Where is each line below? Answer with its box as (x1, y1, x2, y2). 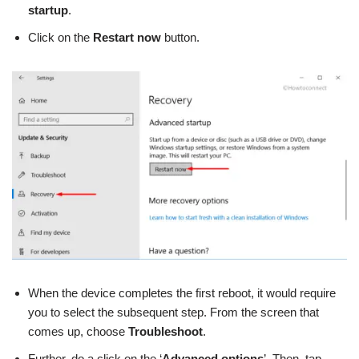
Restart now (93, 30, 161, 45)
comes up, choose (28, 324, 128, 338)
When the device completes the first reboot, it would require (28, 285, 336, 300)
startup (28, 3, 68, 18)
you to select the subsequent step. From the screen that (28, 305, 319, 319)
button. (161, 30, 200, 45)
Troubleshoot (128, 324, 203, 338)
